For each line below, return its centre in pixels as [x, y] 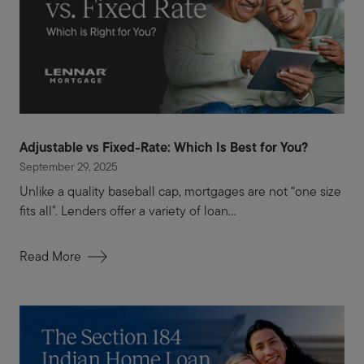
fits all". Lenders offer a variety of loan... [128, 211]
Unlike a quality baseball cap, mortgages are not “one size [180, 192]
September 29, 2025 [69, 167]
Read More [50, 257]
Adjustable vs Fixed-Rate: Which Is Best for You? [164, 147]
